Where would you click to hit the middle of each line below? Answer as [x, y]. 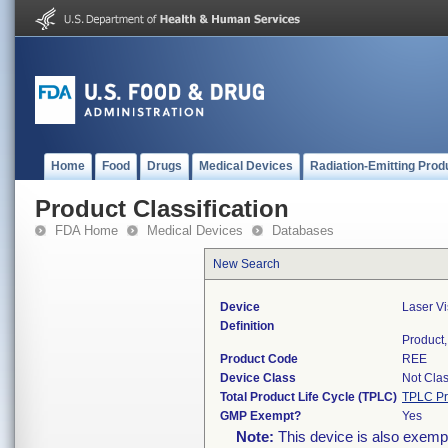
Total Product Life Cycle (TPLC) [308, 397]
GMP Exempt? [260, 416]
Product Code [259, 359]
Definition [247, 326]
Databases [303, 230]
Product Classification [162, 208]
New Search [246, 264]
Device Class [258, 378]
